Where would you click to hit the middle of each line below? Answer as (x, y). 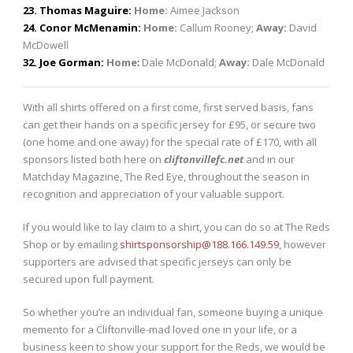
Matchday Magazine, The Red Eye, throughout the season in (166, 177)
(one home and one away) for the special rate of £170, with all (170, 142)
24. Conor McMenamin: (82, 28)
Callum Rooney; (217, 28)
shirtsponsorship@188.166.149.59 (199, 245)
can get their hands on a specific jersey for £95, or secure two (169, 125)
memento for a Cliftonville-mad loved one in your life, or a (160, 330)
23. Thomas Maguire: (77, 11)
